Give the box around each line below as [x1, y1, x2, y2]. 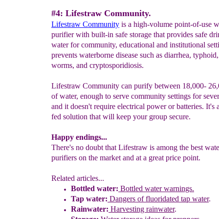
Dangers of [108, 194, 146, 203]
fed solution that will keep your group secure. [51, 112, 191, 121]
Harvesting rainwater [109, 204, 175, 213]
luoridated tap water [148, 194, 209, 203]
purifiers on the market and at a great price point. [51, 153, 200, 162]
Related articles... [51, 174, 104, 182]
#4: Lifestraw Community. [51, 8, 151, 18]
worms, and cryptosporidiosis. [51, 61, 144, 69]
